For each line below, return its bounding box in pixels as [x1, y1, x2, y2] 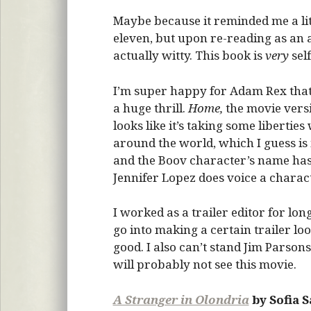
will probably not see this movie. [112, 256, 296, 272]
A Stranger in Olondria [112, 291, 249, 308]
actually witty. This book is [112, 47, 265, 63]
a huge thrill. [112, 99, 188, 116]
